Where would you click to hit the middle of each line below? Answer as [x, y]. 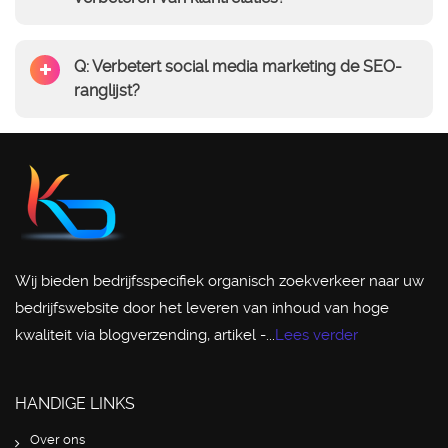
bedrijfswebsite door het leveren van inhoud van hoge [202, 308]
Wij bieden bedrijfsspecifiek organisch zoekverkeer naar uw [219, 281]
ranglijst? [107, 91]
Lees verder [316, 335]
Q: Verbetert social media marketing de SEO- [238, 67]
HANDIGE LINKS [75, 404]
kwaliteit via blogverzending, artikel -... [145, 335]
